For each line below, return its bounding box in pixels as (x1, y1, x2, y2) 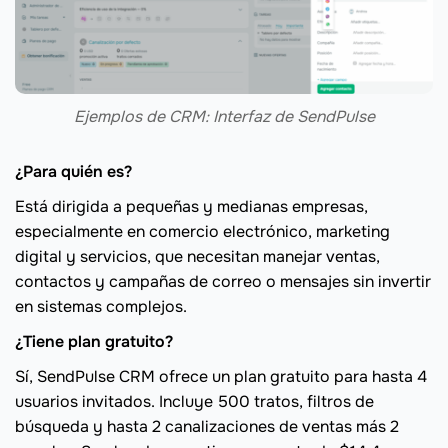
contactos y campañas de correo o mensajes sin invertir (15, 271, 431, 293)
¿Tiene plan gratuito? (15, 331, 173, 353)
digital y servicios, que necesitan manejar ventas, (15, 246, 380, 268)
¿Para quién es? (15, 161, 132, 183)
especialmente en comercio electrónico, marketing (15, 221, 390, 243)
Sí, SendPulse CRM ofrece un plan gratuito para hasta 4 (15, 366, 427, 388)
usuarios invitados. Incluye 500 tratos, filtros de (15, 391, 374, 413)
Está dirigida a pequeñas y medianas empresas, (15, 196, 368, 218)
